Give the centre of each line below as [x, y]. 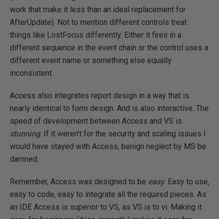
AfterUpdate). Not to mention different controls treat [98, 22]
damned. [24, 159]
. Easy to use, [187, 182]
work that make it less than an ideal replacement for [98, 10]
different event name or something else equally [91, 60]
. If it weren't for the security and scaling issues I [123, 134]
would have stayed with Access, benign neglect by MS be [108, 146]
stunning [25, 134]
